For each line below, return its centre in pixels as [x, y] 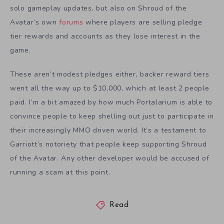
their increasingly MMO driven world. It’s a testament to [108, 130]
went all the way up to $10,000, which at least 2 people [110, 88]
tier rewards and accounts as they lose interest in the [105, 36]
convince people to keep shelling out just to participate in [112, 116]
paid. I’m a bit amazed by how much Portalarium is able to [111, 102]
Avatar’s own [35, 22]
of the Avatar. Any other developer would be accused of [110, 158]
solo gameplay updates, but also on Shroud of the [98, 8]
